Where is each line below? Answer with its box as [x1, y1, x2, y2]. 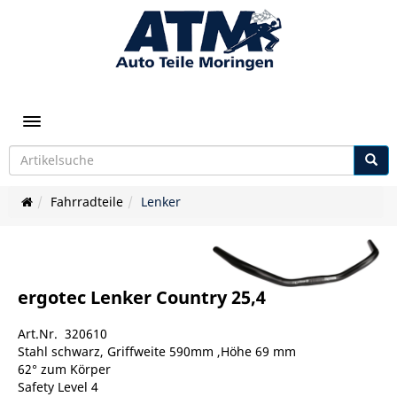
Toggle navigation [31, 112, 138, 129]
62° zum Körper [18, 361, 111, 378]
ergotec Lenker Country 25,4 [18, 285, 266, 310]
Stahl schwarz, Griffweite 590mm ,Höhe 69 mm [18, 343, 296, 361]
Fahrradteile [50, 193, 123, 210]
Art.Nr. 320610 [18, 325, 107, 343]
